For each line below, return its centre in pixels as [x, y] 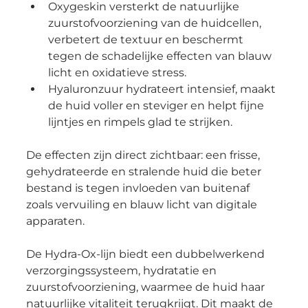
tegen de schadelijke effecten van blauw [161, 56]
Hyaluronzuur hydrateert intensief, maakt [163, 89]
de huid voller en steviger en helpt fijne [157, 106]
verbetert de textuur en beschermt [147, 40]
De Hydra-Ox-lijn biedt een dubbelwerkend [146, 254]
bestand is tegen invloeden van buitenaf [139, 188]
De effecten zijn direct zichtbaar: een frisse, [144, 155]
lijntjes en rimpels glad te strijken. [140, 122]
